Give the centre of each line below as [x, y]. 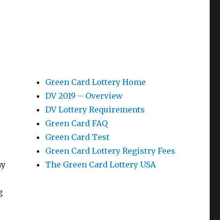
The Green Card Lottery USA [100, 165]
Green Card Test [77, 137]
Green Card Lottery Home [95, 82]
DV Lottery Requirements [95, 110]
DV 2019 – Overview [84, 96]
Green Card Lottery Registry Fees [110, 151]
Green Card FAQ [76, 123]
